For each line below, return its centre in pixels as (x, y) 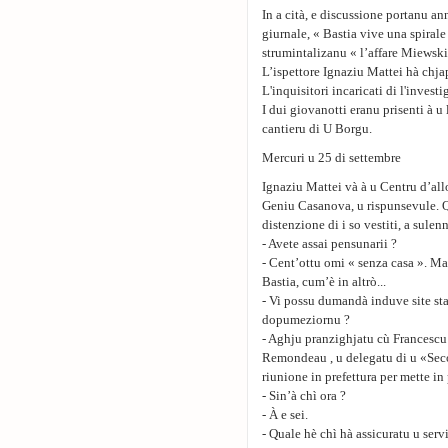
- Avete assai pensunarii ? (329, 243)
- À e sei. (285, 414)
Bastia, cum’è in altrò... (324, 281)
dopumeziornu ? (306, 319)
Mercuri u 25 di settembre (331, 157)
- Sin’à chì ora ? (304, 395)
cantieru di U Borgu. (317, 128)
